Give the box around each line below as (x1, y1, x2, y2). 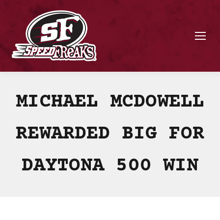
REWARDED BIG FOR (16, 123, 204, 145)
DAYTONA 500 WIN (22, 155, 198, 177)
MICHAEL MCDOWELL (16, 91, 204, 113)
